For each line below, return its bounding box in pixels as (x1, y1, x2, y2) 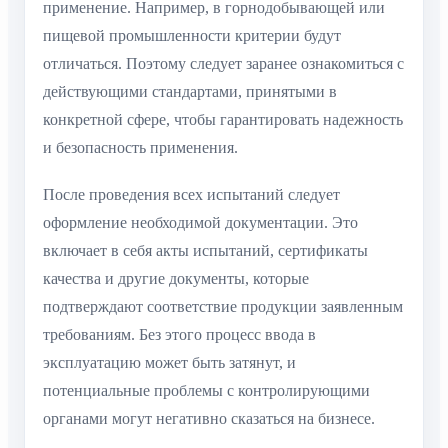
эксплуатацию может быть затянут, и (43, 353, 296, 371)
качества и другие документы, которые (43, 269, 309, 287)
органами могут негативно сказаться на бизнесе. (43, 409, 375, 427)
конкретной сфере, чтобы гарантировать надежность (43, 111, 403, 129)
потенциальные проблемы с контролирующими (43, 381, 370, 399)
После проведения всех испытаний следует (43, 185, 340, 203)
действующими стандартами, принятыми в (43, 83, 337, 101)
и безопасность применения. (43, 139, 238, 157)
